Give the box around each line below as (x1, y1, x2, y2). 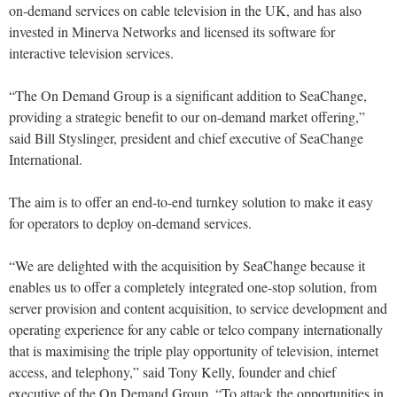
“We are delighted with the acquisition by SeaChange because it (9, 256, 365, 276)
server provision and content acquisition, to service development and (9, 299, 387, 318)
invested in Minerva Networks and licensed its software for (9, 22, 335, 42)
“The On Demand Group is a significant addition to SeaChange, (9, 86, 367, 105)
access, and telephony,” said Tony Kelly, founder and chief (9, 362, 336, 382)
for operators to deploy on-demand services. (9, 214, 252, 233)
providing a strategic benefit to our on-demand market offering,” (9, 107, 365, 127)
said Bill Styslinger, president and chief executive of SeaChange (9, 128, 363, 148)
